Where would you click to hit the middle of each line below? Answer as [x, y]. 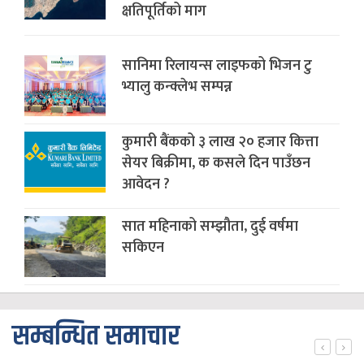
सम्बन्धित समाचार [96, 337]
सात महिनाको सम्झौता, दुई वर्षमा [210, 227]
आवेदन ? [146, 185]
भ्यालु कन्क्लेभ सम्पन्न [177, 87]
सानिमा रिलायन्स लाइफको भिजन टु [217, 66]
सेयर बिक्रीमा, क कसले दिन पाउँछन [216, 164]
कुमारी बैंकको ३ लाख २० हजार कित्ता [220, 143]
